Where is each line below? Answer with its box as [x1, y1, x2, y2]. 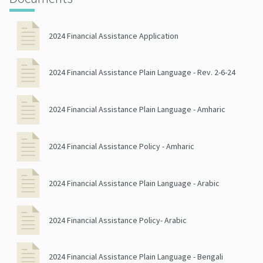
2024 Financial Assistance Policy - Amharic [49, 141, 194, 151]
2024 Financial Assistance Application [49, 30, 178, 41]
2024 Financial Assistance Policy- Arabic [49, 214, 187, 225]
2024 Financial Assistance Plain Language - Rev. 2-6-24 [49, 67, 235, 78]
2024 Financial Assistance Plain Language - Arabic [49, 177, 220, 188]
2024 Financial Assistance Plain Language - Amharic [49, 104, 225, 115]
